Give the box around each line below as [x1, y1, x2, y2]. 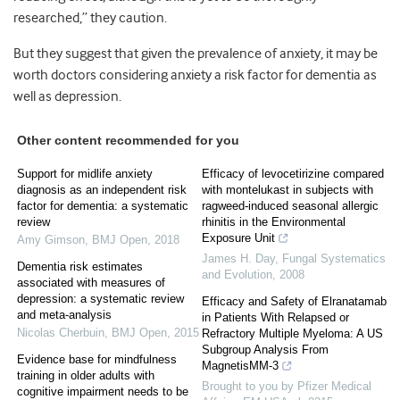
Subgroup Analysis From [202, 343, 329, 357]
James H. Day [202, 252, 275, 266]
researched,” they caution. [13, 10, 167, 27]
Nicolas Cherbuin [17, 326, 104, 340]
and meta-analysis [17, 308, 112, 322]
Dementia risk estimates [17, 260, 143, 274]
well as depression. [13, 88, 121, 105]
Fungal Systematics [282, 252, 386, 266]
